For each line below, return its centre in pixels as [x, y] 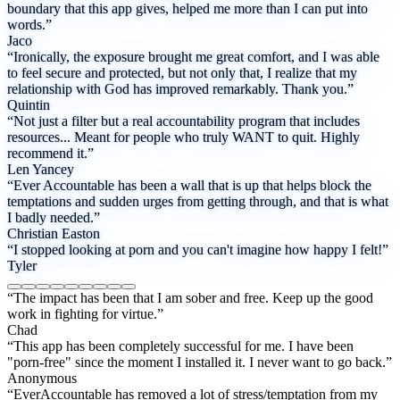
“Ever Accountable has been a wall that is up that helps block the [189, 186]
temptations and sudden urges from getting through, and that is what [198, 202]
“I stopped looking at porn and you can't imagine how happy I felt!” [198, 250]
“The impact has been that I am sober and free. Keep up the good [190, 298]
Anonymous [42, 379]
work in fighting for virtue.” [85, 314]
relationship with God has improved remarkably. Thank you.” [180, 89]
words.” [29, 25]
